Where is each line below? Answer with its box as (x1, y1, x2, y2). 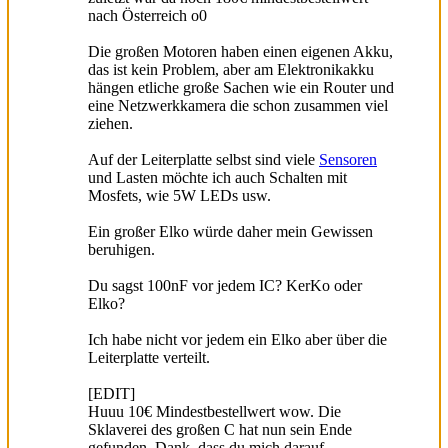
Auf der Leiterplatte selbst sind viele (88, 150, 319, 168)
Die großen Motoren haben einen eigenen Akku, (88, 42, 393, 60)
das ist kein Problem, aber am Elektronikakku (88, 60, 374, 78)
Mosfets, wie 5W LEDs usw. (88, 186, 271, 204)
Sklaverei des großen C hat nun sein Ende (88, 420, 352, 438)
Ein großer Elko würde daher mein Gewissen (88, 222, 373, 240)
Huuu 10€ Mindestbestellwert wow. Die (88, 402, 341, 420)
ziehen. (88, 114, 133, 132)
